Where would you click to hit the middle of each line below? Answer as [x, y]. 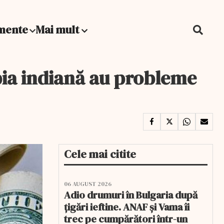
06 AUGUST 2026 [88, 184]
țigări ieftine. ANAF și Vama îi [127, 207]
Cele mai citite [100, 154]
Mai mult [58, 29]
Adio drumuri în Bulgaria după [131, 195]
